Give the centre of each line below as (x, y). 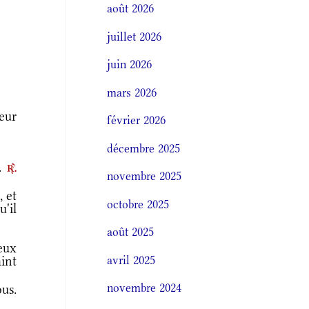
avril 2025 (131, 260)
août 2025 (131, 232)
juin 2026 (130, 64)
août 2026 (131, 9)
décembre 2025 (144, 148)
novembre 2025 (144, 176)
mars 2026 (132, 92)
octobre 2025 (138, 204)
